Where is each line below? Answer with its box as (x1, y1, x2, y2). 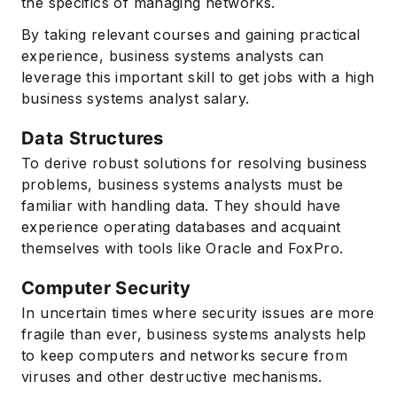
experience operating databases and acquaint (21, 218, 341, 237)
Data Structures (21, 128, 164, 150)
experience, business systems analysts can (21, 47, 324, 66)
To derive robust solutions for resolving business (21, 154, 368, 173)
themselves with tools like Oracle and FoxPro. (21, 239, 344, 258)
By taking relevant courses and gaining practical (21, 26, 361, 44)
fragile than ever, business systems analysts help (21, 325, 367, 344)
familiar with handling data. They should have (21, 197, 341, 215)
